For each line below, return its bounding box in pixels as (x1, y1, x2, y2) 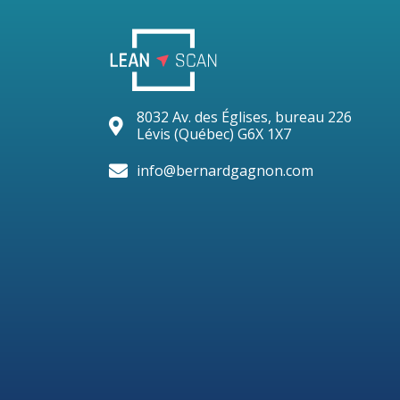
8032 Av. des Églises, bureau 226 (137, 107, 353, 128)
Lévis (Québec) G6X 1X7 (137, 124, 292, 145)
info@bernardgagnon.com (137, 161, 314, 181)
